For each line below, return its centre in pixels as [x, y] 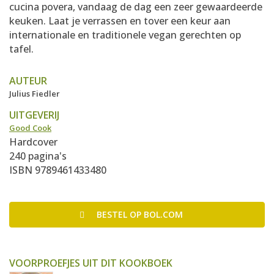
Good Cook [30, 128]
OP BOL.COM [156, 214]
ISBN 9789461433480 [58, 170]
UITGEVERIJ [34, 115]
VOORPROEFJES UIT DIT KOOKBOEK [91, 263]
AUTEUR [28, 81]
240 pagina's [38, 156]
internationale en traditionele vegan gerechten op [125, 35]
